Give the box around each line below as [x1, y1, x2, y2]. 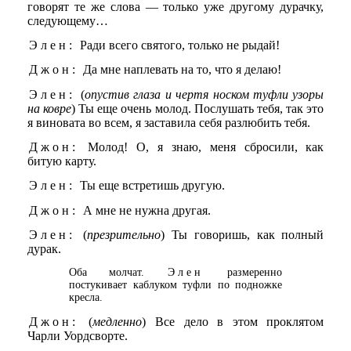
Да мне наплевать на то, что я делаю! [79, 63, 281, 77]
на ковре [27, 101, 71, 115]
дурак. [27, 242, 61, 255]
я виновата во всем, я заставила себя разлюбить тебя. [27, 115, 310, 129]
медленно [92, 314, 143, 328]
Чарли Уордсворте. [27, 328, 128, 342]
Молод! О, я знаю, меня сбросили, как [79, 140, 324, 154]
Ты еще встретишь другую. [76, 179, 225, 193]
